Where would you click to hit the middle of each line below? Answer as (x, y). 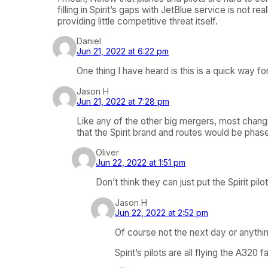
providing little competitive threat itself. (138, 21)
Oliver (107, 153)
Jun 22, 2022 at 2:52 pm (162, 212)
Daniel (89, 41)
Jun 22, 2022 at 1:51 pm (141, 163)
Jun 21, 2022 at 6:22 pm (123, 51)
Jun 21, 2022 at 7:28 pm (123, 101)
